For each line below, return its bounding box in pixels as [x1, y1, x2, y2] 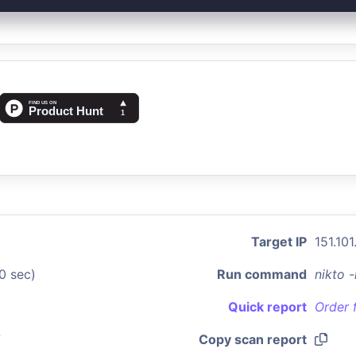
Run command [217, 266, 307, 282]
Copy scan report [199, 331, 307, 347]
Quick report [228, 299, 307, 315]
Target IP [251, 234, 307, 250]
